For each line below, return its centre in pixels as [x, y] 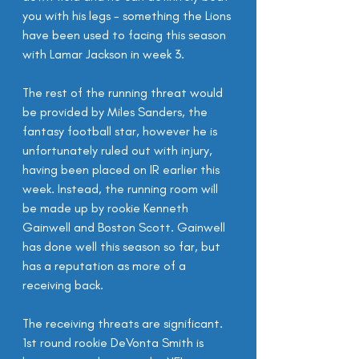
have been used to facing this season [126, 35]
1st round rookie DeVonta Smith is [115, 343]
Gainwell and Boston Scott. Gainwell [125, 227]
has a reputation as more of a [106, 266]
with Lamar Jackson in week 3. [103, 54]
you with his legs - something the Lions [128, 16]
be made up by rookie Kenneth [107, 208]
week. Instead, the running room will [122, 189]
